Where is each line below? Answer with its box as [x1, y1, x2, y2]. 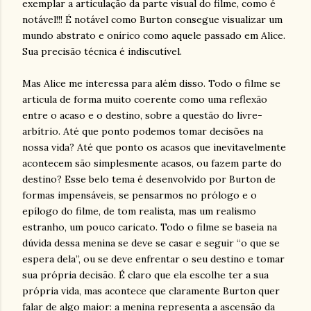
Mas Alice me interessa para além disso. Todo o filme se [22, 77, 280, 90]
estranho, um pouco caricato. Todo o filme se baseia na [22, 221, 277, 233]
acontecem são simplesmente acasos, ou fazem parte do [22, 157, 282, 169]
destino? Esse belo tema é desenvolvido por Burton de [22, 173, 276, 185]
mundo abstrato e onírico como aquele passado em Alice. [22, 29, 285, 42]
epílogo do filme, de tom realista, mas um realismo [22, 205, 256, 217]
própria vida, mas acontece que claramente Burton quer [22, 285, 280, 297]
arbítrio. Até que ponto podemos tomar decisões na [22, 125, 263, 137]
